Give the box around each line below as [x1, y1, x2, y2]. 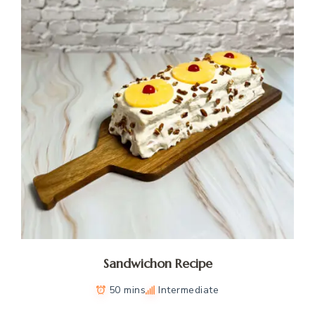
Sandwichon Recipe [103, 255, 212, 271]
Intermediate [158, 283, 219, 297]
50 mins [108, 283, 146, 297]
